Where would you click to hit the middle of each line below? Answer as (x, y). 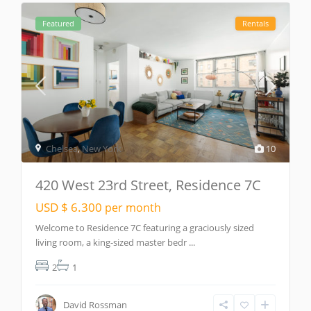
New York (102, 149)
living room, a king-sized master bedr (112, 243)
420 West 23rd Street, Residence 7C (149, 185)
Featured (59, 24)
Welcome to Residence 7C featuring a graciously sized (145, 228)
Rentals (255, 24)
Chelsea (62, 149)
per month (133, 208)
